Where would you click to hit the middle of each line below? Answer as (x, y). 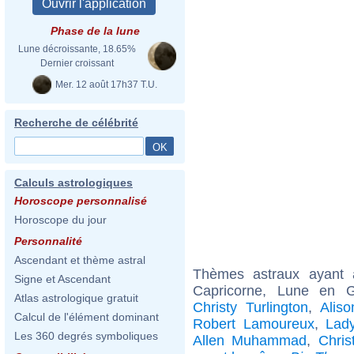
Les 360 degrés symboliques (86, 336)
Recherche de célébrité (76, 122)
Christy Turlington (251, 307)
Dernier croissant (77, 63)
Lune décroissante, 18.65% (77, 49)
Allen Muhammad (250, 340)
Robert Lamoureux (254, 324)
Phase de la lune (95, 31)
